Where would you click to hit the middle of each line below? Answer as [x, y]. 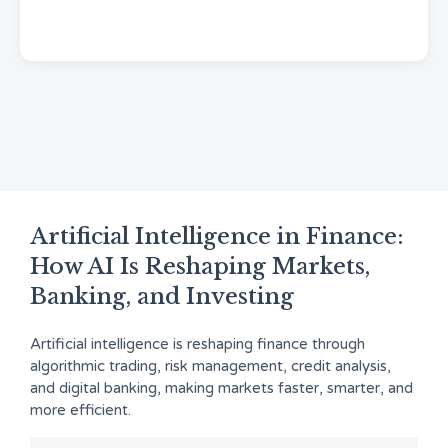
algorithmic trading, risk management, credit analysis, [210, 366]
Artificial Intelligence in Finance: [217, 236]
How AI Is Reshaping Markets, [200, 266]
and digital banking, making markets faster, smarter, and [221, 388]
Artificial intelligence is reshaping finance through [197, 344]
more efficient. [80, 410]
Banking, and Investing [162, 296]
